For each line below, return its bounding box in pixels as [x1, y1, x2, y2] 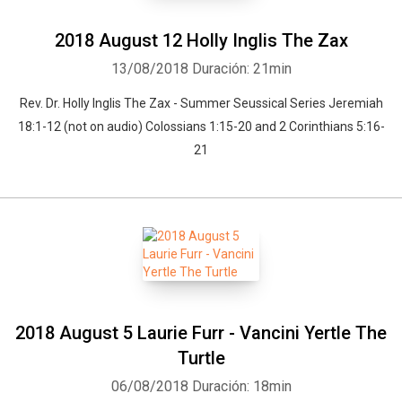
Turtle [177, 347, 225, 369]
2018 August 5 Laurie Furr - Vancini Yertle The [15, 322, 387, 344]
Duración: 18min [191, 378, 292, 395]
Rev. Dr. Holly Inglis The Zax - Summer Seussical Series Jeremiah [19, 96, 383, 110]
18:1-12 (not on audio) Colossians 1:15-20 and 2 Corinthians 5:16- [17, 119, 385, 134]
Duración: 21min [191, 60, 292, 77]
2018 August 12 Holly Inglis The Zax [54, 30, 348, 51]
